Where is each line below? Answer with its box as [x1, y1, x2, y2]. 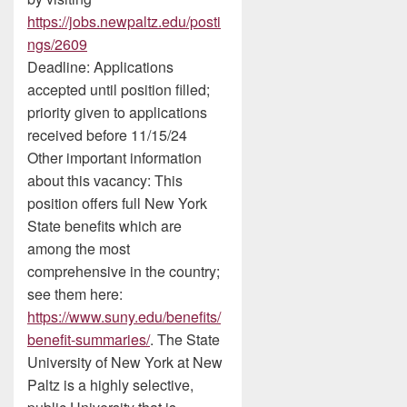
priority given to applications [27, 102, 207, 123]
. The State [150, 329, 220, 350]
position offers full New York [27, 193, 207, 213]
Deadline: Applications [27, 56, 174, 77]
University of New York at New [27, 352, 223, 372]
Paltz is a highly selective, [27, 374, 194, 395]
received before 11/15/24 [27, 124, 187, 145]
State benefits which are [27, 215, 182, 236]
